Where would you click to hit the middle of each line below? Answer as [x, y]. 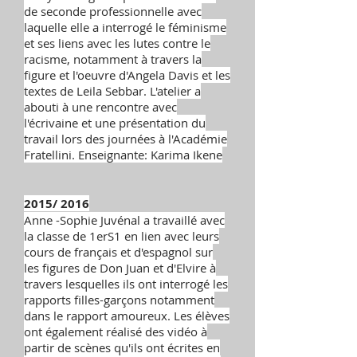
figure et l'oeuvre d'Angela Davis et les [127, 75]
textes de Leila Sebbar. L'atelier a [112, 91]
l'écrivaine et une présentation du [115, 123]
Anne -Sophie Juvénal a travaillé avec [124, 220]
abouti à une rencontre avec [100, 107]
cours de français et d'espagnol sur [118, 252]
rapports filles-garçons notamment [119, 300]
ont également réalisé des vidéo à [116, 331]
